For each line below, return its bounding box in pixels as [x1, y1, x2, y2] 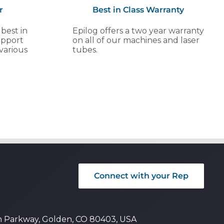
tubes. [72, 44, 97, 54]
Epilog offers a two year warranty [72, 25, 204, 35]
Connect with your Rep [94, 170, 188, 180]
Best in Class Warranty [92, 4, 184, 14]
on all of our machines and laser [72, 35, 199, 45]
